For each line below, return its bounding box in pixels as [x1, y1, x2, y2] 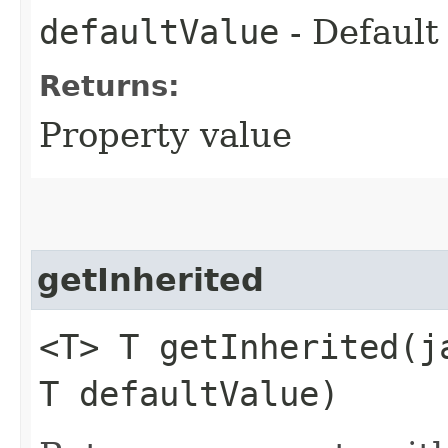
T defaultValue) [39, 374, 339, 414]
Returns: [39, 69, 180, 103]
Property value [39, 115, 292, 155]
